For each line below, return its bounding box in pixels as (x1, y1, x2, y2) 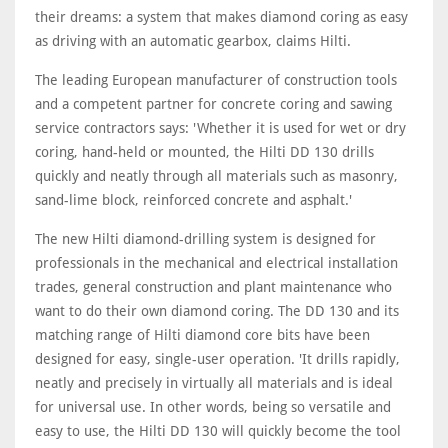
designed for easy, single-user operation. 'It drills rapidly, (35, 351, 400, 367)
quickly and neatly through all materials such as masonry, (35, 168, 398, 184)
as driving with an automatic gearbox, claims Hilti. (35, 33, 351, 49)
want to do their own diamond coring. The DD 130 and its (35, 303, 399, 319)
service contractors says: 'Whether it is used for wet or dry (35, 120, 406, 136)
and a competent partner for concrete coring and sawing (35, 96, 392, 112)
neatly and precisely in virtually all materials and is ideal (35, 375, 393, 391)
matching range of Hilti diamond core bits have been (35, 327, 370, 343)
